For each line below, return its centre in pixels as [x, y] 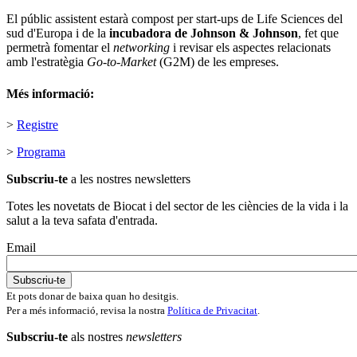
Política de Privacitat [212, 310]
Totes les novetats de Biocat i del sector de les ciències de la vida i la [177, 206]
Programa [41, 151]
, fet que [318, 33]
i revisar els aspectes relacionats [252, 48]
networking [143, 48]
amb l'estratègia [47, 62]
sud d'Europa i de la [58, 33]
